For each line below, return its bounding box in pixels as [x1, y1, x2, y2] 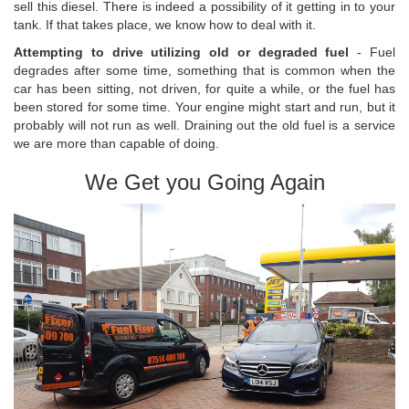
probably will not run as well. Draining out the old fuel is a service [14, 118, 395, 133]
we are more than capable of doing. [14, 136, 219, 152]
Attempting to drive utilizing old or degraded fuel [14, 45, 350, 60]
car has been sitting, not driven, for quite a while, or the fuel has [14, 81, 395, 97]
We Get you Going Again [84, 170, 325, 195]
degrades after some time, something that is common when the [14, 63, 395, 79]
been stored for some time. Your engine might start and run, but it [14, 100, 395, 115]
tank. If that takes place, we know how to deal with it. [14, 17, 316, 33]
